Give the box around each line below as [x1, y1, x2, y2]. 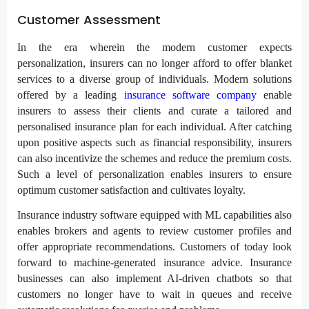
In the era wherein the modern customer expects [17, 41, 292, 53]
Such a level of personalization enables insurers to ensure [17, 168, 292, 180]
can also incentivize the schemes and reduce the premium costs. [17, 152, 292, 164]
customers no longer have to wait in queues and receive [17, 288, 292, 300]
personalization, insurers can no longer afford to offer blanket [17, 57, 292, 69]
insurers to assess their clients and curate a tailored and [17, 104, 292, 117]
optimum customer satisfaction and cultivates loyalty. [17, 183, 246, 196]
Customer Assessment [17, 10, 161, 28]
